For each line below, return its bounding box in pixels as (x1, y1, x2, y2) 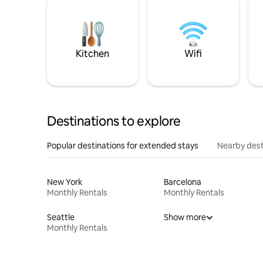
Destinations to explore (47, 112, 181, 130)
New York (47, 176, 83, 187)
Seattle (47, 211, 75, 222)
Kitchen (76, 47, 110, 60)
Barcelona (163, 176, 201, 187)
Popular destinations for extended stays (47, 140, 198, 151)
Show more (163, 211, 206, 222)
